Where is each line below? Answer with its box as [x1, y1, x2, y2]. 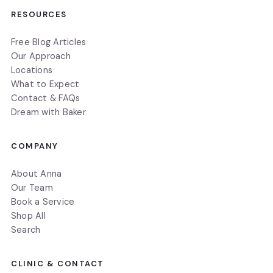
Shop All [11, 210, 46, 221]
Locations [11, 64, 53, 76]
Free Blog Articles [11, 36, 87, 48]
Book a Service [11, 196, 75, 207]
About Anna [11, 168, 62, 179]
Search [11, 224, 41, 235]
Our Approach [11, 50, 71, 62]
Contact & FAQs [11, 92, 80, 104]
